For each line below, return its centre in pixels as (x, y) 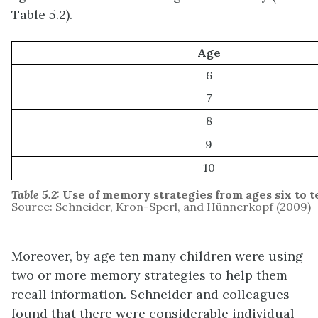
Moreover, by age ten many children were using (157, 256)
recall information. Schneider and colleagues (150, 295)
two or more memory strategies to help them (149, 275)
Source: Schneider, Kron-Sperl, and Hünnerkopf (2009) (161, 207)
